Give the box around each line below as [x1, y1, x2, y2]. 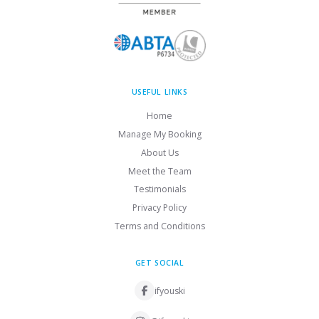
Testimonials [133, 183, 186, 196]
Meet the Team [127, 164, 192, 177]
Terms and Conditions [114, 219, 205, 232]
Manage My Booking [117, 128, 202, 141]
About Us [140, 146, 179, 159]
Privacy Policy [132, 202, 187, 214]
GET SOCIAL [135, 257, 184, 268]
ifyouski [154, 284, 185, 297]
